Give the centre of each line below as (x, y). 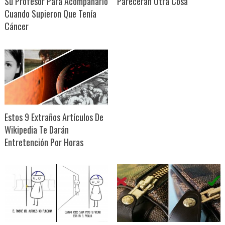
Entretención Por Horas (44, 142)
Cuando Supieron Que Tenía (50, 14)
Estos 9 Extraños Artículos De (54, 117)
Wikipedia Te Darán (36, 130)
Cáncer (16, 26)
